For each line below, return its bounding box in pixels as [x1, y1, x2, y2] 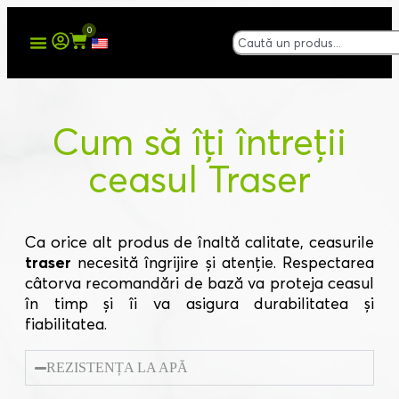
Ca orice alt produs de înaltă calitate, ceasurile [25, 232, 374, 252]
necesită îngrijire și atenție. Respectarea [71, 252, 374, 273]
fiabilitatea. [25, 313, 107, 334]
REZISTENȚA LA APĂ [46, 360, 189, 375]
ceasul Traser [88, 156, 311, 202]
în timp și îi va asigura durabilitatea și [25, 293, 374, 313]
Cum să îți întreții [53, 118, 346, 165]
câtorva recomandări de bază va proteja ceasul [25, 273, 374, 293]
